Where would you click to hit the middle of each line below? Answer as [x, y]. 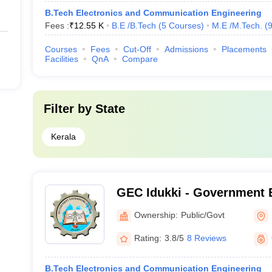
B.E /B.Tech [134, 25]
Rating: [148, 238]
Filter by [69, 109]
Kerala [63, 137]
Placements [244, 49]
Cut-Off [137, 49]
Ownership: [156, 215]
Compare [140, 59]
